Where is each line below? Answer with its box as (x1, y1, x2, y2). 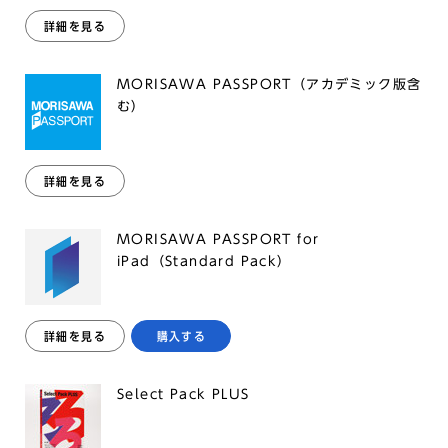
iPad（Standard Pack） (117, 255, 292, 268)
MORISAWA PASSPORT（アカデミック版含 (117, 78, 422, 91)
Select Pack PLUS (117, 388, 250, 401)
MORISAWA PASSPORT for (117, 233, 320, 246)
